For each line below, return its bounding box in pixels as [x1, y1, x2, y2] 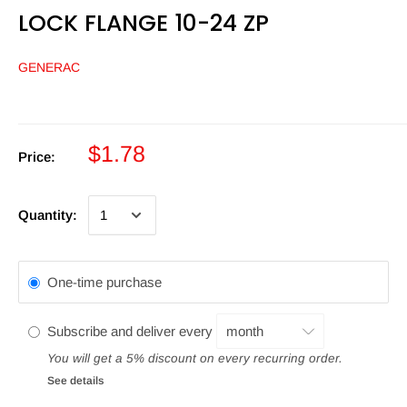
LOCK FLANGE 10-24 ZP [18, 7, 269, 40]
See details [47, 374, 104, 388]
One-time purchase [47, 274, 162, 291]
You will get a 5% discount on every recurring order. [47, 352, 342, 366]
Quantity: [18, 207, 77, 223]
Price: [18, 149, 55, 165]
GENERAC [18, 60, 80, 75]
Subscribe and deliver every [47, 323, 216, 339]
